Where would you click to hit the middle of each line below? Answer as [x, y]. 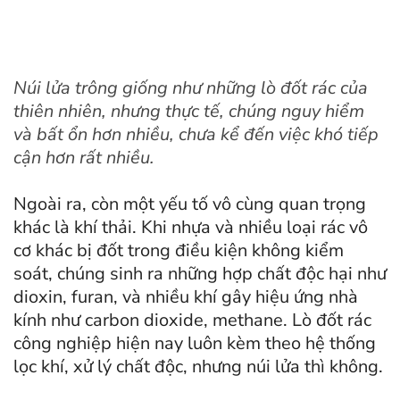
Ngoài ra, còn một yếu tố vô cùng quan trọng [190, 204]
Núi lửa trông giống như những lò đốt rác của [191, 88]
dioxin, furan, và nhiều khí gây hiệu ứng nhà [186, 297]
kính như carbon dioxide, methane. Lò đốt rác [192, 321]
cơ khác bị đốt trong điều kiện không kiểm [179, 251]
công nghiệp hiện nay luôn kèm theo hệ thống [195, 344]
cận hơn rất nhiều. [84, 158]
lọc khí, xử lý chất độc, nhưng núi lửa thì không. [198, 367]
